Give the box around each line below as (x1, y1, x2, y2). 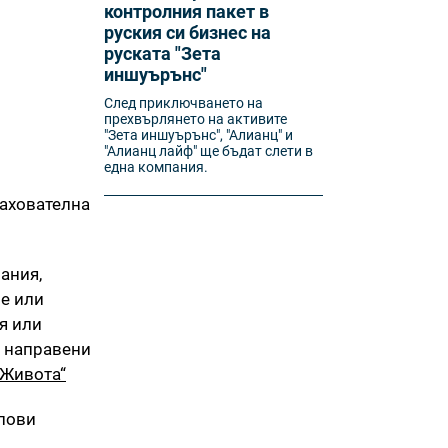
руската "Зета (104, 43, 222, 64)
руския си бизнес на (104, 22, 272, 43)
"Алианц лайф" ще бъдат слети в (104, 143, 314, 159)
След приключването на (104, 95, 264, 111)
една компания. (104, 159, 209, 175)
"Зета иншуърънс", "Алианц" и (104, 127, 294, 143)
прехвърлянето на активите (104, 111, 288, 127)
